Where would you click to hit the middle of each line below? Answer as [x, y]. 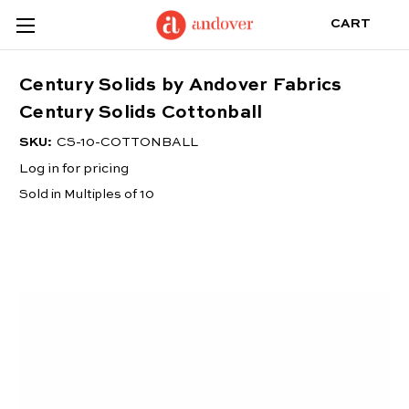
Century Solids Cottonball [141, 114]
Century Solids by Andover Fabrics [181, 86]
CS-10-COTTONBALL [127, 143]
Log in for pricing [74, 169]
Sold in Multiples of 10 [87, 195]
